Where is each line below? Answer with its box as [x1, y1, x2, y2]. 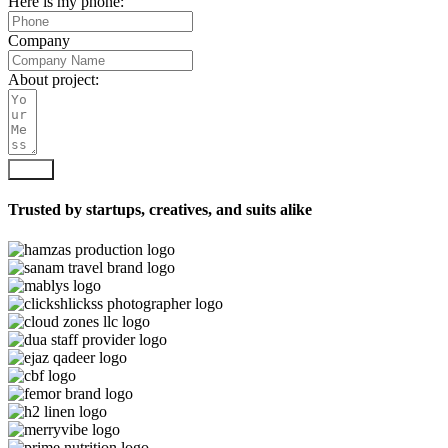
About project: [8, 71, 99, 89]
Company [8, 32, 70, 50]
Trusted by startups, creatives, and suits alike [8, 201, 312, 219]
